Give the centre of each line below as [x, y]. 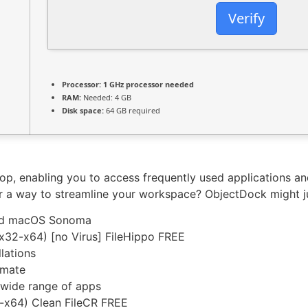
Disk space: [83, 110]
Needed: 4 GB [106, 97]
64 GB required [132, 110]
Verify [246, 19]
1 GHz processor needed [147, 84]
